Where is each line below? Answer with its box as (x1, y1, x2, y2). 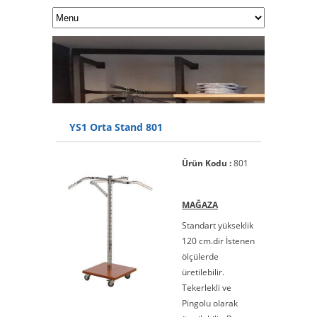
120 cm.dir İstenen (182, 235, 255, 247)
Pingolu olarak (182, 297, 238, 309)
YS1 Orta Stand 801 (69, 120, 163, 134)
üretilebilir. (182, 266, 224, 278)
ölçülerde (182, 250, 219, 263)
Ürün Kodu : (182, 157, 231, 169)
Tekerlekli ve (182, 282, 231, 294)
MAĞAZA (182, 199, 218, 211)
